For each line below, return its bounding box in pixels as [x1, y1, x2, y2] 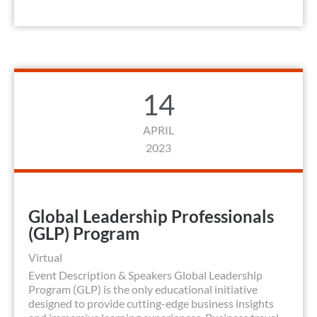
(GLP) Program [28, 223, 139, 244]
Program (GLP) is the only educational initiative [28, 282, 258, 296]
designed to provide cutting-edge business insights [28, 296, 274, 311]
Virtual [28, 250, 62, 265]
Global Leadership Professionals [28, 206, 274, 227]
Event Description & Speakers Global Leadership [28, 268, 263, 282]
